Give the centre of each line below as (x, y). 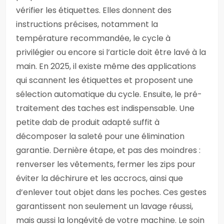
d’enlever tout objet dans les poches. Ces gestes (111, 192)
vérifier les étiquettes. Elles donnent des (94, 10)
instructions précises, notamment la (87, 24)
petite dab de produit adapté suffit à (88, 122)
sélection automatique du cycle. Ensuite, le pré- (109, 94)
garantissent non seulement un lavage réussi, (104, 206)
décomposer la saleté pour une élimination (100, 136)
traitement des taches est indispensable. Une (105, 108)
